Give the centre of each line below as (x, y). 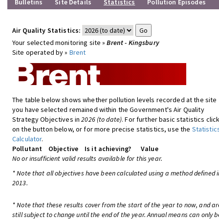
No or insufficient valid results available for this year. (87, 158)
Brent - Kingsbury (133, 43)
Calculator (27, 139)
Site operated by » (41, 52)
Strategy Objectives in (47, 119)
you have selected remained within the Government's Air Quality (108, 109)
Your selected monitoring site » (60, 43)
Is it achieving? (108, 149)
